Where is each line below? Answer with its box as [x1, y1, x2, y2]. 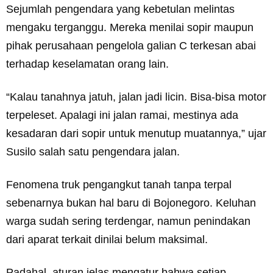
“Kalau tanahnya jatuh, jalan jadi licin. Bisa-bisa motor [6, 91, 266, 104]
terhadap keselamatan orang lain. [6, 58, 169, 71]
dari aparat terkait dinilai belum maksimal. [6, 233, 208, 246]
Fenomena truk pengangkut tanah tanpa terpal [6, 179, 232, 191]
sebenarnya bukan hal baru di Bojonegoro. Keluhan [6, 197, 256, 210]
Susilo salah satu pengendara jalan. [6, 146, 180, 158]
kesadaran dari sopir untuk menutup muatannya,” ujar [6, 127, 266, 140]
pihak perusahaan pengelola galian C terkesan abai [6, 40, 256, 52]
